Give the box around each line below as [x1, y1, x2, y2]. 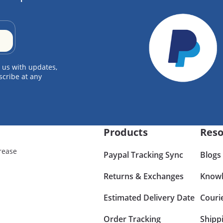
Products [104, 125, 148, 139]
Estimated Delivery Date [104, 192, 195, 203]
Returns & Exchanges [104, 170, 184, 182]
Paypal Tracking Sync [104, 149, 184, 160]
